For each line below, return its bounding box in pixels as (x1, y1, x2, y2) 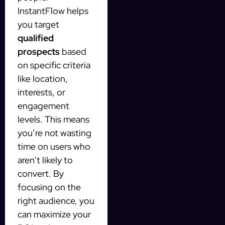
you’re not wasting (18, 127, 91, 139)
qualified (18, 32, 54, 44)
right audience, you (18, 195, 94, 207)
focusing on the (18, 181, 81, 193)
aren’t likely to (18, 154, 73, 166)
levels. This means (18, 114, 89, 126)
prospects (18, 46, 60, 58)
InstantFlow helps (18, 5, 88, 17)
